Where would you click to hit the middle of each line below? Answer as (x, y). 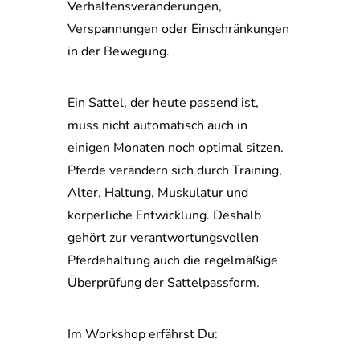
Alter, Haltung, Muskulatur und (158, 193)
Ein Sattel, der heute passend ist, (163, 103)
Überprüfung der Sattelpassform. (164, 283)
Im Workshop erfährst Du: (143, 334)
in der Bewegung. (119, 51)
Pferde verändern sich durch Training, (175, 170)
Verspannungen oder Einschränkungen (178, 29)
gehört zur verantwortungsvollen (163, 238)
